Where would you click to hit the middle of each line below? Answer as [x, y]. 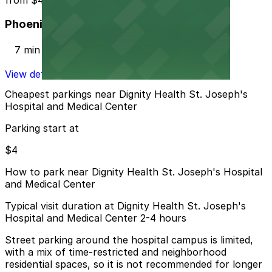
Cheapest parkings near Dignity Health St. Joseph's [126, 94]
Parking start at [42, 128]
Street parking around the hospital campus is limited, [129, 240]
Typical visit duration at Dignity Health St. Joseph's [125, 206]
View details [32, 74]
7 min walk [39, 49]
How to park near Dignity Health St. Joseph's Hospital [134, 172]
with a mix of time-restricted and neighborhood [116, 252]
